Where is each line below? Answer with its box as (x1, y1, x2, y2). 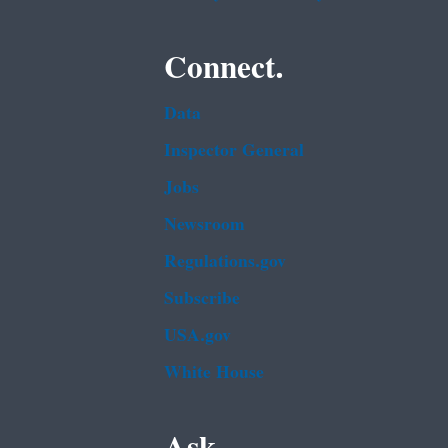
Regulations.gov (164, 243, 286, 281)
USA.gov (164, 317, 231, 355)
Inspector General (164, 132, 304, 170)
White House (164, 354, 264, 392)
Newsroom (164, 206, 245, 244)
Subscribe (164, 280, 240, 318)
